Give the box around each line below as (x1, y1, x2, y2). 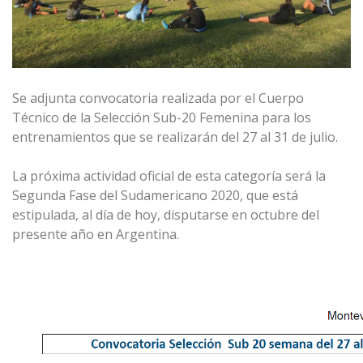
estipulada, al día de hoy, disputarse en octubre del (12, 206, 319, 224)
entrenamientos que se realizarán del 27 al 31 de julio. (12, 128, 344, 147)
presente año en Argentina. (12, 225, 179, 244)
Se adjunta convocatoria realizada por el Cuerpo (12, 89, 304, 108)
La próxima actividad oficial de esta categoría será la (12, 167, 326, 186)
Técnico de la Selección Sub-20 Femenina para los (12, 109, 311, 127)
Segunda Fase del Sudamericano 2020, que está (12, 186, 298, 205)
